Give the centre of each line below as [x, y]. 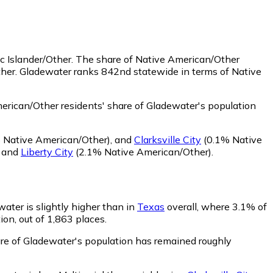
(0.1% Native [232, 139]
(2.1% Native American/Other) [142, 151]
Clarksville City [168, 139]
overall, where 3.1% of [216, 206]
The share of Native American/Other [158, 59]
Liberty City [47, 151]
